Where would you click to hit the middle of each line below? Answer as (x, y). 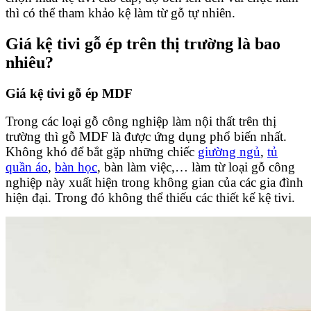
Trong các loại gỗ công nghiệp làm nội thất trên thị (141, 121)
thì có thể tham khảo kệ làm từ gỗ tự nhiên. (120, 12)
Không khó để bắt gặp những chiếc (102, 152)
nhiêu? (30, 62)
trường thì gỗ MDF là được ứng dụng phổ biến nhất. (146, 137)
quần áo (27, 167)
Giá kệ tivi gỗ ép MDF (69, 93)
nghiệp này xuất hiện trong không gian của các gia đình (154, 183)
